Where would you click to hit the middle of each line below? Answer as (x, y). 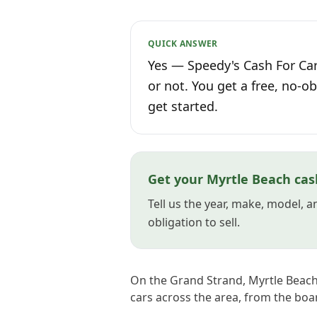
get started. (183, 106)
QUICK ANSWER (183, 44)
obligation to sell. (194, 222)
